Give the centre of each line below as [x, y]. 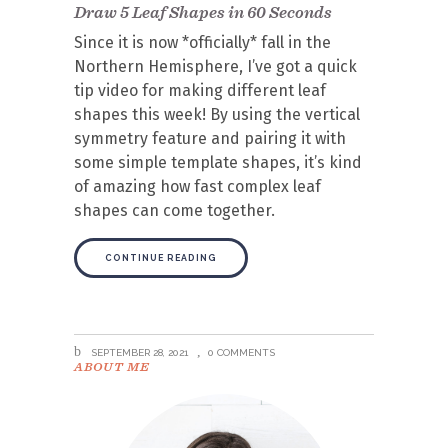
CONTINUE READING [161, 257]
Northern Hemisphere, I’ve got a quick [215, 66]
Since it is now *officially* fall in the [202, 42]
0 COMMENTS [241, 352]
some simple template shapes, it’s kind [218, 162]
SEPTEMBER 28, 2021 [138, 352]
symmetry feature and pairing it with [210, 138]
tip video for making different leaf [200, 90]
